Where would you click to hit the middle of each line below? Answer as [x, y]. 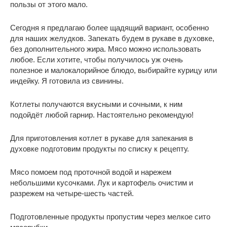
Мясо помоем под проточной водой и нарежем [91, 172]
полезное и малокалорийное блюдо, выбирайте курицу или [113, 70]
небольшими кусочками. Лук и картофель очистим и [102, 182]
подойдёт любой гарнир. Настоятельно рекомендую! [102, 115]
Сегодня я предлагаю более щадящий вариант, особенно [109, 27]
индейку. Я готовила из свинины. [67, 81]
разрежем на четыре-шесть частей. [72, 193]
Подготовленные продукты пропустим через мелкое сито [110, 216]
